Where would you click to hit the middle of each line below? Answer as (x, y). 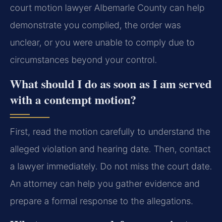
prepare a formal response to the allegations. (102, 201)
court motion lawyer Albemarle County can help (107, 8)
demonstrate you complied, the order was (95, 25)
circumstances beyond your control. (83, 60)
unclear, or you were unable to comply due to (102, 43)
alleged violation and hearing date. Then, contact (110, 149)
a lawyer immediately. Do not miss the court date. (111, 166)
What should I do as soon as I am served (111, 83)
